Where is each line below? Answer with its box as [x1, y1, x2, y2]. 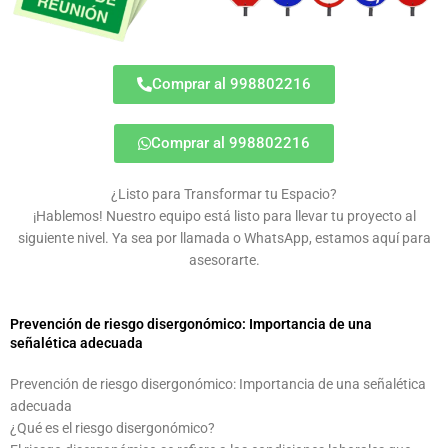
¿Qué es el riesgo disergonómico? [10, 419, 215, 436]
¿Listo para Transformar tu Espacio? [111, 185, 337, 202]
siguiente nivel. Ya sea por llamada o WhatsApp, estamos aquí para [17, 229, 431, 246]
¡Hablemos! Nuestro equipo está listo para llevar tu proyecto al [32, 207, 416, 224]
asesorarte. [188, 251, 260, 268]
